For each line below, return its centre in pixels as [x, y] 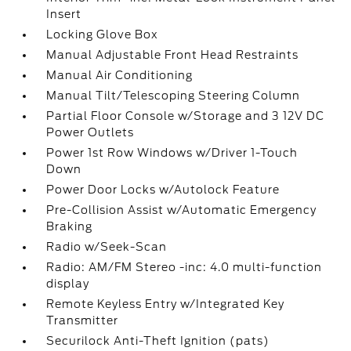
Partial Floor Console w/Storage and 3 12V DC [186, 116]
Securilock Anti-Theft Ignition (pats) [158, 341]
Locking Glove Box [103, 34]
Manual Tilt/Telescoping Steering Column [174, 96]
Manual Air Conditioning [120, 75]
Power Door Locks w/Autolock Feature [163, 190]
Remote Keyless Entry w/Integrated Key [166, 304]
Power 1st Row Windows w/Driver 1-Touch [172, 153]
